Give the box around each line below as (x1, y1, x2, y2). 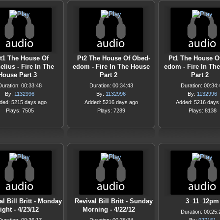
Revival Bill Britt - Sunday (74, 197, 153, 205)
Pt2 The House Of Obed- (77, 55, 150, 62)
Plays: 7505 (5, 108, 34, 113)
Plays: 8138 (188, 108, 217, 113)
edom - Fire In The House (72, 63, 150, 70)
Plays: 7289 (97, 108, 125, 113)
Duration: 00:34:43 (89, 82, 133, 88)
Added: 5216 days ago (84, 99, 138, 105)
